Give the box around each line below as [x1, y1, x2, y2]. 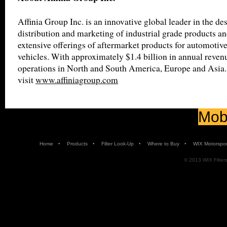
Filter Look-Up [101, 141, 134, 146]
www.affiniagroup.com [35, 74, 118, 86]
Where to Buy [147, 141, 179, 146]
